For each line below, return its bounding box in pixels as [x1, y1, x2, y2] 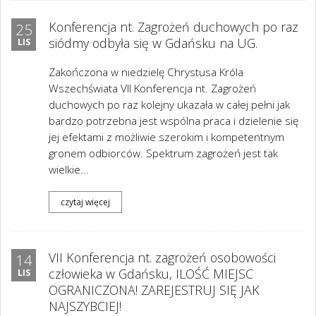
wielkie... [49, 162, 89, 177]
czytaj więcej [61, 195, 110, 208]
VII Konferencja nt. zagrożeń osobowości [49, 249, 276, 266]
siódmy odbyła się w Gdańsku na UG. [49, 35, 257, 51]
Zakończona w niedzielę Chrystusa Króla [49, 65, 243, 80]
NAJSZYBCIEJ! [49, 298, 121, 315]
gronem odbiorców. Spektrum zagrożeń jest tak [49, 146, 278, 161]
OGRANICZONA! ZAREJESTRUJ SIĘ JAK [49, 281, 260, 298]
